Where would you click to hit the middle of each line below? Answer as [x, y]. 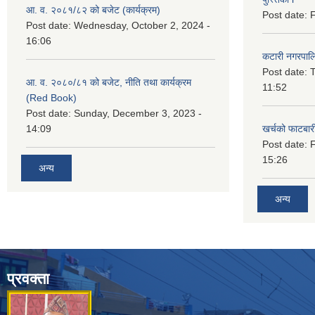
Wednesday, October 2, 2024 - [142, 25]
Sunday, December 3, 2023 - [138, 113]
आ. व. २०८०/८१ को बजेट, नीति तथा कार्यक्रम [109, 82]
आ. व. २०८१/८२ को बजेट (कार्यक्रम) [93, 9]
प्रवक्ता [28, 279]
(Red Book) [51, 97]
